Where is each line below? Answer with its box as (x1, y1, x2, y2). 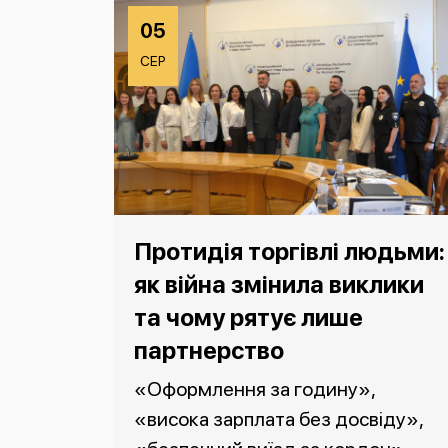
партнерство (134, 336, 284, 366)
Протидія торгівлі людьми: (134, 237, 445, 267)
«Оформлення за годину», (134, 377, 375, 402)
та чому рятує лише (134, 303, 363, 333)
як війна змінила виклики (134, 270, 424, 300)
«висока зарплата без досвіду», (134, 407, 423, 432)
